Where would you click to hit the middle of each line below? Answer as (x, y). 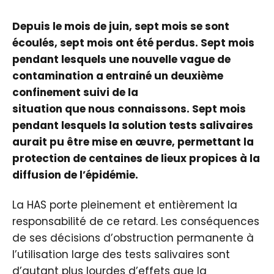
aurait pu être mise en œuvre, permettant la (133, 142)
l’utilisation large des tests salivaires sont (121, 254)
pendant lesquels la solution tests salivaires (133, 125)
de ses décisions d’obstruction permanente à (133, 238)
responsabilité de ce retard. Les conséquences (136, 221)
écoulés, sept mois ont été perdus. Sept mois (133, 43)
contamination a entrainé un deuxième (118, 76)
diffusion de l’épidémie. (75, 175)
